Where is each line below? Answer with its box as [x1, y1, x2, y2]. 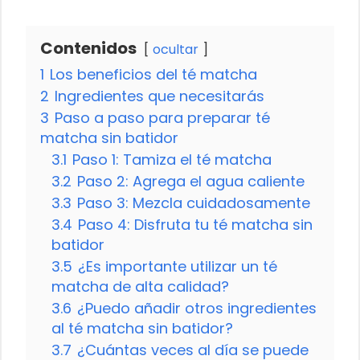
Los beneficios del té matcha [50, 63, 257, 84]
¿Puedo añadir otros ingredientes [77, 297, 317, 318]
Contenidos [40, 36, 137, 59]
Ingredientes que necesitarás [55, 85, 264, 106]
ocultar [153, 39, 198, 59]
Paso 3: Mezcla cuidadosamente [77, 192, 310, 213]
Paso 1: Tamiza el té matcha [72, 149, 272, 170]
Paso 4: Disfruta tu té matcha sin [78, 214, 313, 235]
